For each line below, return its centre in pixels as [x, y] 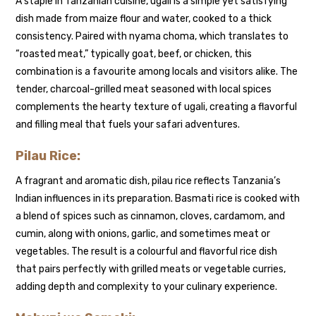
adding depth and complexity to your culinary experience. [147, 287]
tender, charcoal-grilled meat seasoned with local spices [144, 90]
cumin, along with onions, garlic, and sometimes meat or [143, 234]
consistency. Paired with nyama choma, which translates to [152, 37]
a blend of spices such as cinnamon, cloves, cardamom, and [151, 217]
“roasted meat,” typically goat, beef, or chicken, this [134, 54]
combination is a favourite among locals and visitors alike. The [157, 72]
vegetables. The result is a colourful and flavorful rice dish [147, 252]
